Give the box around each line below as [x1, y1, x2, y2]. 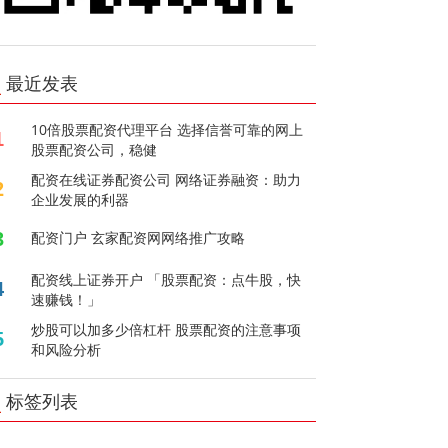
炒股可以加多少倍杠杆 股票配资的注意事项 [31, 319, 302, 339]
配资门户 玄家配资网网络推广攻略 [31, 227, 246, 247]
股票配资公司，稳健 [31, 139, 158, 159]
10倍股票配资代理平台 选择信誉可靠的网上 [31, 119, 304, 139]
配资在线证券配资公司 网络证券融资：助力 [31, 169, 302, 189]
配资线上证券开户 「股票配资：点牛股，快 [31, 269, 302, 289]
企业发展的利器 [31, 189, 130, 209]
